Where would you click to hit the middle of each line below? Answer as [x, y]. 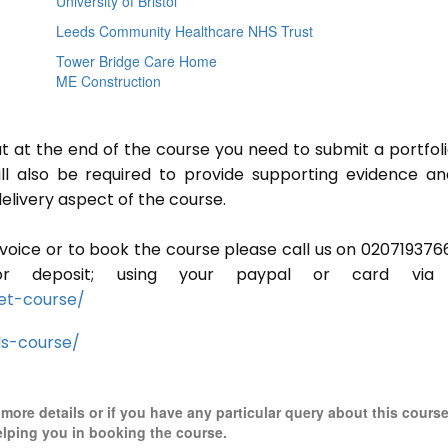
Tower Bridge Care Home [136, 61]
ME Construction [108, 81]
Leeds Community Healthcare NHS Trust [184, 31]
